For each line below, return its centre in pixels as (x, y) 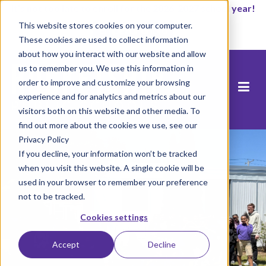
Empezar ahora (133, 31)
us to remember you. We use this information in (106, 68)
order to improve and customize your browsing (104, 82)
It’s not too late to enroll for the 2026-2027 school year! (133, 8)
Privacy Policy (43, 139)
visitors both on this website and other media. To (109, 110)
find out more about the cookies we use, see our (107, 125)
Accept (66, 245)
